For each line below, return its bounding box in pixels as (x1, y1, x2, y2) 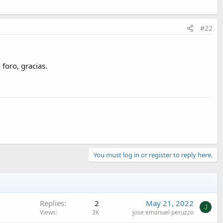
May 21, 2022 (146, 198, 194, 208)
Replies (40, 198, 64, 208)
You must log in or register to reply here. (94, 150, 213, 159)
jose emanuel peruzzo (132, 208, 194, 217)
